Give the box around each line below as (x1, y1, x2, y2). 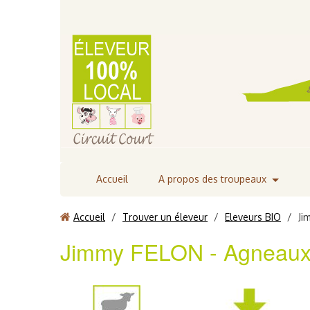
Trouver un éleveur (122, 211, 208, 223)
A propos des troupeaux (158, 173, 266, 185)
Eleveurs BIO (225, 211, 281, 223)
